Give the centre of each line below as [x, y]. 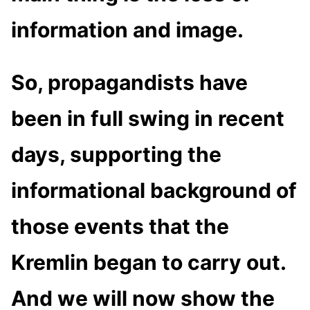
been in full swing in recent [148, 119]
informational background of [154, 191]
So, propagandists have [129, 83]
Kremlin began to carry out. [148, 263]
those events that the [120, 227]
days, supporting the [116, 155]
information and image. [127, 29]
